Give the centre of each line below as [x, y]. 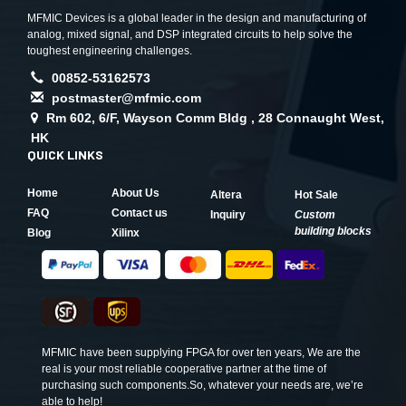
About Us [135, 193]
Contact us [140, 213]
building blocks [333, 231]
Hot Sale [316, 195]
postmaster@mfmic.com [126, 98]
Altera [226, 195]
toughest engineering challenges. [110, 51]
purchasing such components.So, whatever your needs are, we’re [203, 385]
